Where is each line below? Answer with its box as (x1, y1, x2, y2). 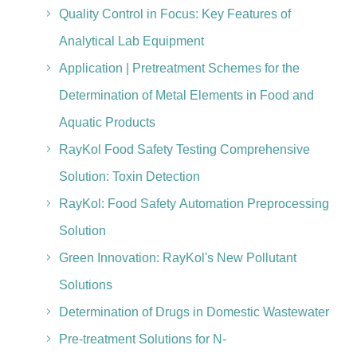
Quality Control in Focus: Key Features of (58, 7, 291, 21)
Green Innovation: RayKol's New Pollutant (58, 251, 296, 265)
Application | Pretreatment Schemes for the (58, 61, 300, 75)
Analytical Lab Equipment (58, 34, 204, 48)
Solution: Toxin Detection (58, 170, 200, 183)
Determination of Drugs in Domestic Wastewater (58, 305, 329, 319)
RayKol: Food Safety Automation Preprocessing (58, 197, 329, 210)
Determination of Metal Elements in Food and (58, 88, 314, 102)
